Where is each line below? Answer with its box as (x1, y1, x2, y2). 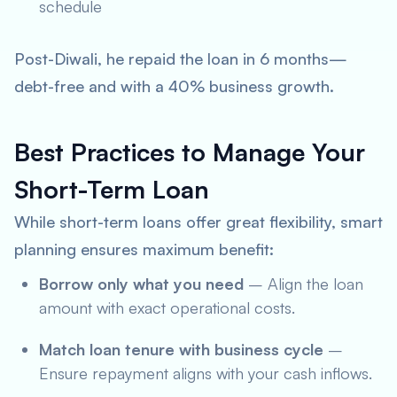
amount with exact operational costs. (39, 298, 295, 317)
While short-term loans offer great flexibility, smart (14, 212, 383, 231)
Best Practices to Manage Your (14, 136, 365, 167)
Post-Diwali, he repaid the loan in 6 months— (14, 49, 347, 68)
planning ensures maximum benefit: (14, 239, 274, 259)
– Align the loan (244, 274, 363, 293)
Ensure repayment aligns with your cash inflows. (39, 363, 372, 383)
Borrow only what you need (39, 274, 244, 293)
